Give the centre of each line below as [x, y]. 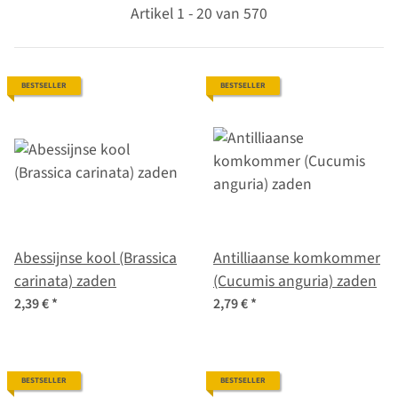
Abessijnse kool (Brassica [96, 259]
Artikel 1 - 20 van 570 [199, 14]
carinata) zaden [65, 282]
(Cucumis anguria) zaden [295, 282]
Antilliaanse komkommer [297, 259]
